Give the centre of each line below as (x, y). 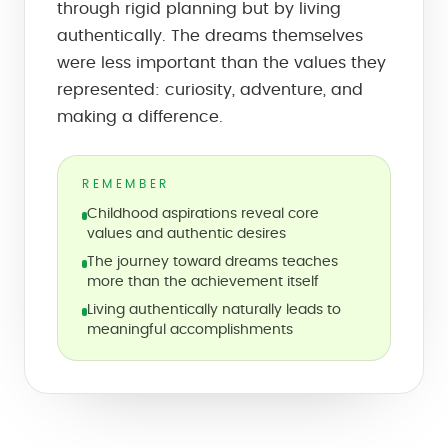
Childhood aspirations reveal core (203, 214)
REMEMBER (126, 184)
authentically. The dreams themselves (210, 36)
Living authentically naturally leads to (213, 310)
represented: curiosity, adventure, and (210, 90)
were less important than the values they (221, 63)
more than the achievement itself (202, 282)
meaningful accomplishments (189, 330)
